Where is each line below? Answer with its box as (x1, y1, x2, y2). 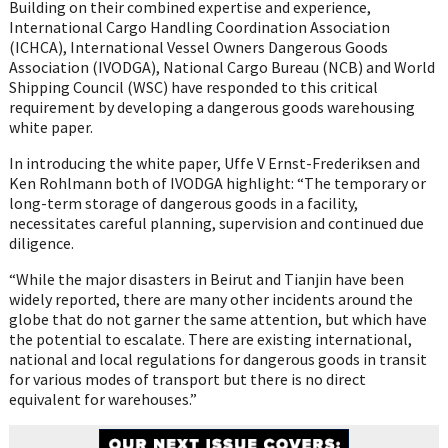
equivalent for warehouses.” (8, 388, 197, 409)
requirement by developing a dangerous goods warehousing (8, 96, 415, 117)
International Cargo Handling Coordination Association (8, 16, 390, 37)
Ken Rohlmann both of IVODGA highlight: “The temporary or (8, 172, 426, 193)
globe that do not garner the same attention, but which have (8, 308, 427, 329)
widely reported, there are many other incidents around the (8, 288, 413, 309)
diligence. (8, 232, 74, 253)
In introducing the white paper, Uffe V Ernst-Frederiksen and (8, 152, 420, 173)
